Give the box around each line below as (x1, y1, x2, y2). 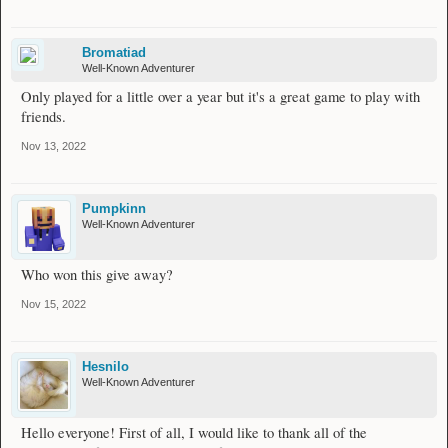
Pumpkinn (82, 201, 146, 217)
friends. (21, 107, 66, 127)
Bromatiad (82, 45, 146, 61)
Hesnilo (82, 359, 129, 375)
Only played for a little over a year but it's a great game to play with (21, 87, 420, 107)
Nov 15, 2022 (21, 298, 86, 311)
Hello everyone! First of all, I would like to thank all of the (21, 423, 367, 443)
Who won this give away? (21, 265, 173, 285)
